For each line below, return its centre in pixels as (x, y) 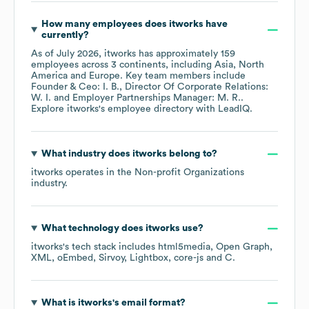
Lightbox (149, 258)
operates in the (99, 173)
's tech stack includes (110, 247)
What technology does (93, 229)
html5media (184, 247)
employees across (71, 65)
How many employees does (105, 24)
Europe (104, 76)
